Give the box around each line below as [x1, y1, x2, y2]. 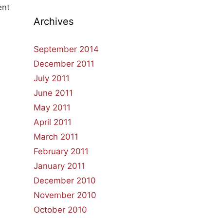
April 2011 [33, 117, 72, 127]
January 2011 [33, 161, 85, 171]
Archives [33, 16, 73, 27]
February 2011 [33, 146, 89, 156]
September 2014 [33, 44, 99, 54]
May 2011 [33, 103, 71, 112]
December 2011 [33, 59, 94, 69]
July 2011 [33, 73, 70, 83]
